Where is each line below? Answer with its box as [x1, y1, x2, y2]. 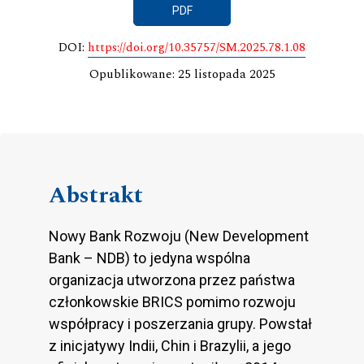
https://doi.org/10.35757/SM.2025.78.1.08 [88, 38, 305, 58]
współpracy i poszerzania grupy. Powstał [49, 315, 312, 333]
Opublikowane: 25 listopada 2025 [89, 65, 275, 84]
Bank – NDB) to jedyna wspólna [49, 249, 250, 267]
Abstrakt [49, 178, 143, 214]
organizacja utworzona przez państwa [49, 271, 295, 289]
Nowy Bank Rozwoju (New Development [49, 227, 309, 245]
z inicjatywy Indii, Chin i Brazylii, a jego [49, 337, 291, 355]
